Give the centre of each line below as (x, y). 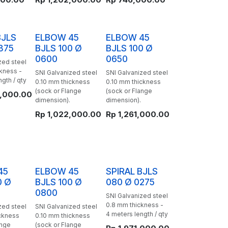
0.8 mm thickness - (134, 205)
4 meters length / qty (137, 214)
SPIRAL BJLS (132, 171)
